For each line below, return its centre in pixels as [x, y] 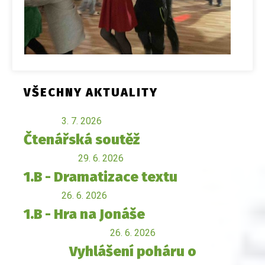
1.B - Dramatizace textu [101, 177]
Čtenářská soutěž [82, 140]
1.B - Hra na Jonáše [84, 214]
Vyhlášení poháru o [132, 252]
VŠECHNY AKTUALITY [91, 93]
